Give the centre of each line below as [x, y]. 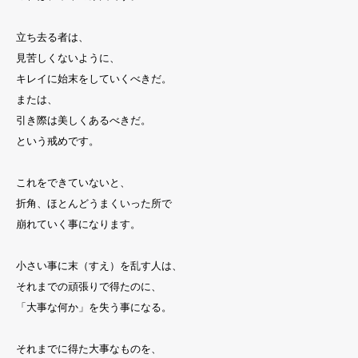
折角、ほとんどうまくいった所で [94, 203]
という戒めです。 [58, 141]
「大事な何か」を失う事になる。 [94, 307]
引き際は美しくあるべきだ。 [84, 120]
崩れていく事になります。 [78, 224]
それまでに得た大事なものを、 [89, 348]
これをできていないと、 [73, 182]
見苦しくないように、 [68, 58]
